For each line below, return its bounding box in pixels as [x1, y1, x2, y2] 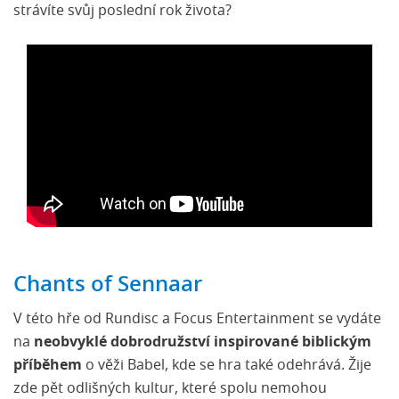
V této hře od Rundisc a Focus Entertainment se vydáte [13, 312, 381, 327]
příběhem [13, 358, 82, 373]
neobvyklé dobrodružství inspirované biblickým [34, 335, 371, 350]
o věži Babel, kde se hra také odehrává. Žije [82, 358, 371, 373]
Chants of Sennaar [13, 274, 202, 297]
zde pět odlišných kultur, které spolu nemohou [13, 381, 327, 396]
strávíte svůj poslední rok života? [13, 4, 232, 19]
